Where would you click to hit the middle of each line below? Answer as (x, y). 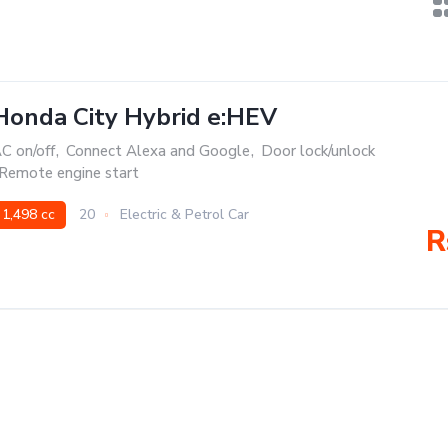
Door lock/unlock (318, 151)
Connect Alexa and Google (158, 151)
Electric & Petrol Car (184, 214)
